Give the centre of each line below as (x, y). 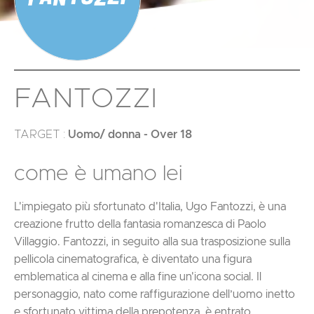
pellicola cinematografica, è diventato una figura (133, 259)
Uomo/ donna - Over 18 (130, 134)
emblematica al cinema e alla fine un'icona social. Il (138, 277)
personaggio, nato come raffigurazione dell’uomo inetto (155, 294)
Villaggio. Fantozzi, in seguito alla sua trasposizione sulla (152, 241)
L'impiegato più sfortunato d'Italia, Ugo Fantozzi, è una (150, 206)
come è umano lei (98, 173)
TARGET (39, 134)
